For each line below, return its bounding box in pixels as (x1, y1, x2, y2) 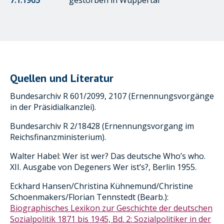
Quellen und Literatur (10, 70, 113, 85)
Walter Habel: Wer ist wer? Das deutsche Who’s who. (10, 150, 205, 161)
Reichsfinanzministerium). (10, 131, 106, 142)
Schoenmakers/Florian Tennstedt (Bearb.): (10, 191, 168, 202)
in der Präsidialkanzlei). (10, 101, 96, 112)
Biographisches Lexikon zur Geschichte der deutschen (10, 202, 212, 213)
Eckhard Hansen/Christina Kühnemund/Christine (10, 180, 193, 191)
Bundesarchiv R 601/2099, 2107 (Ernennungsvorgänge (10, 90, 214, 101)
